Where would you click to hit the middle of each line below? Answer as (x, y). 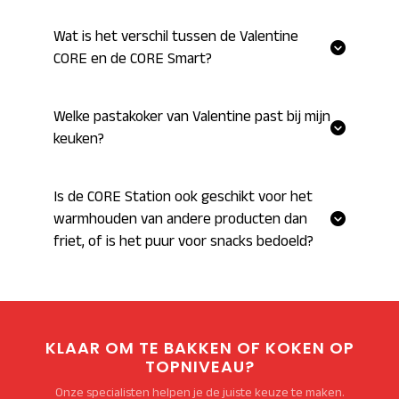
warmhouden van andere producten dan (180, 218)
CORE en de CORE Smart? (133, 58)
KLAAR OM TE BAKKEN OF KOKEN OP (199, 348)
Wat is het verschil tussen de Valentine (176, 36)
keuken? (79, 138)
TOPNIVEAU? (199, 366)
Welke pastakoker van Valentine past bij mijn (192, 116)
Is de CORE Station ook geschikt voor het (183, 196)
